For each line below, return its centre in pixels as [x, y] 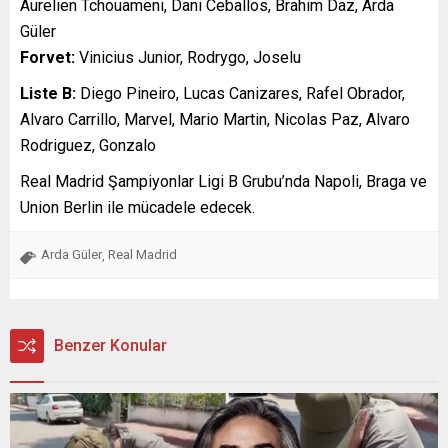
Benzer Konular [110, 345]
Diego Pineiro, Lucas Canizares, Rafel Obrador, [240, 93]
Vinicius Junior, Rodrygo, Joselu [188, 57]
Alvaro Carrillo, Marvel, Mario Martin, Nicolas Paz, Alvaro [215, 119]
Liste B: [48, 93]
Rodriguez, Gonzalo [88, 145]
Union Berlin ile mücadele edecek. [137, 207]
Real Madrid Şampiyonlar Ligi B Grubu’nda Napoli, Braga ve [223, 181]
